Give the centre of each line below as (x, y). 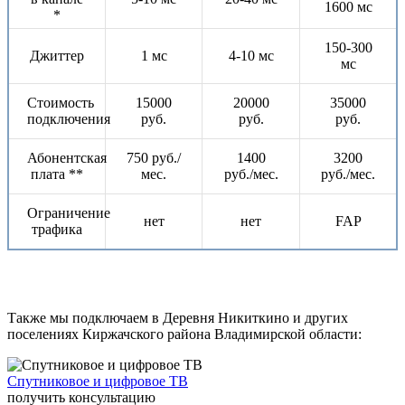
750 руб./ (154, 158)
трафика (57, 230)
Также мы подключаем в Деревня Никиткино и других (178, 318)
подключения (69, 119)
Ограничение (69, 213)
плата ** (57, 174)
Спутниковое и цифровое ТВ (98, 381)
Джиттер (57, 56)
